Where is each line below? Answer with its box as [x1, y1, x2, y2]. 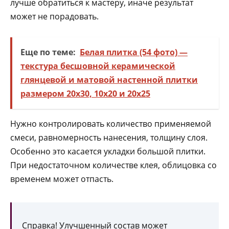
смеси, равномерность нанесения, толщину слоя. [10, 131, 208, 143]
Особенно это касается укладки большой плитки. [10, 145, 205, 157]
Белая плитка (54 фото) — [80, 46, 188, 58]
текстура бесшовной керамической [20, 60, 175, 72]
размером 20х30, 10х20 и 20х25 [20, 87, 150, 99]
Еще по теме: [20, 46, 76, 58]
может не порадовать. [10, 10, 99, 22]
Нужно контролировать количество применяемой [10, 118, 211, 129]
